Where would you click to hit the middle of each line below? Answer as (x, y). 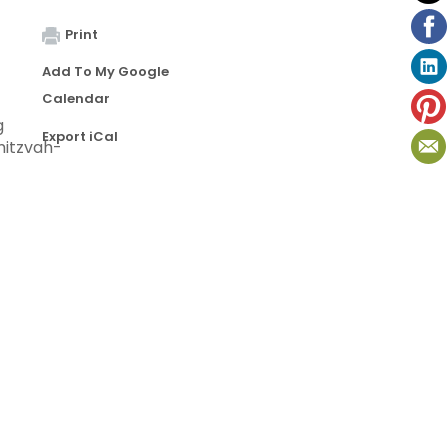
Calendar (76, 99)
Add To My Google (105, 72)
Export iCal (80, 137)
